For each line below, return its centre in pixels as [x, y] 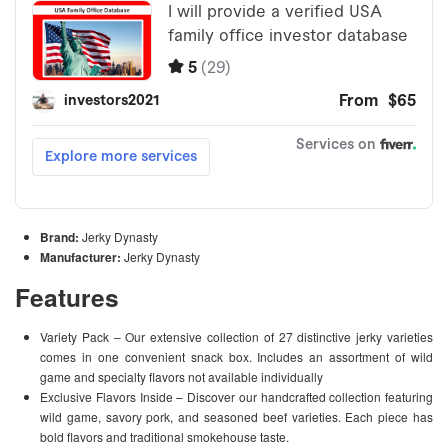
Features [67, 297]
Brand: [61, 237]
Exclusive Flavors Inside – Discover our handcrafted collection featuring [236, 397]
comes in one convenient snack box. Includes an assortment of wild [236, 357]
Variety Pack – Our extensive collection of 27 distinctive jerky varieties [236, 337]
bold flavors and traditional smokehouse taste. [164, 437]
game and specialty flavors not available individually [181, 377]
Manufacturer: [82, 257]
